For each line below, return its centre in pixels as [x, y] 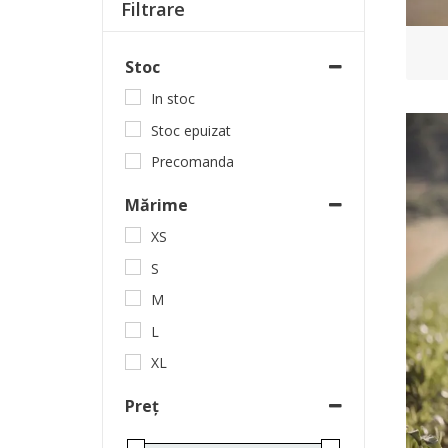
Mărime [156, 204]
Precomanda [192, 162]
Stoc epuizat [190, 130]
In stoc [172, 99]
